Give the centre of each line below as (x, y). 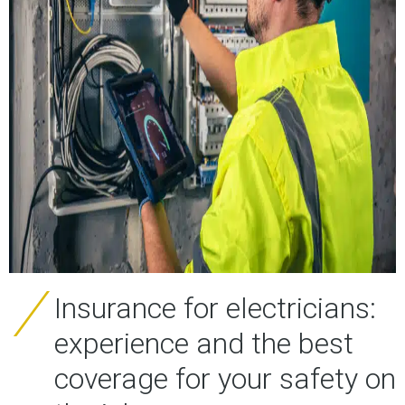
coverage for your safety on (225, 379)
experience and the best (204, 344)
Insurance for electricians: (215, 309)
